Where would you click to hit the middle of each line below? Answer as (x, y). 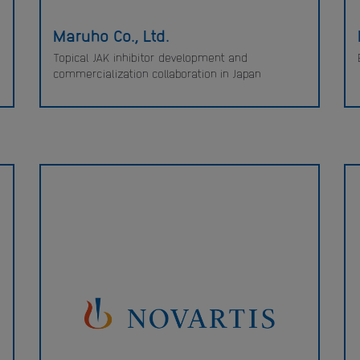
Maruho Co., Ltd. (111, 34)
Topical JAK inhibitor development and (150, 57)
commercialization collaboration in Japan (157, 73)
